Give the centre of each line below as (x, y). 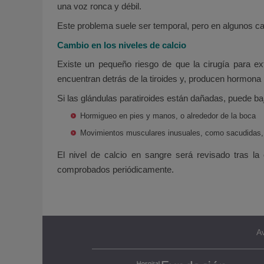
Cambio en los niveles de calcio (122, 45)
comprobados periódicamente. (115, 170)
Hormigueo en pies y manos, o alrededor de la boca (168, 115)
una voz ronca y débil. (99, 6)
